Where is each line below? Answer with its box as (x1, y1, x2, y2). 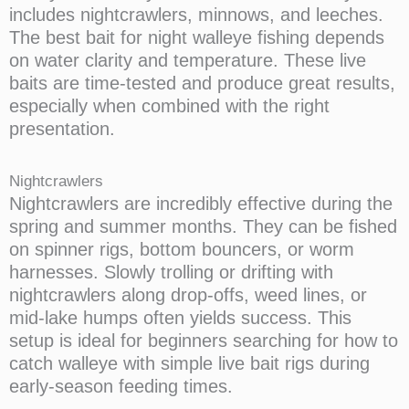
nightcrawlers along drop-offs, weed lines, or (9, 285, 367, 305)
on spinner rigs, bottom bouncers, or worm (9, 239, 354, 259)
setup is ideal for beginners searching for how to (9, 330, 398, 351)
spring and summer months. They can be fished (9, 216, 397, 236)
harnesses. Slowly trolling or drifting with (9, 262, 333, 282)
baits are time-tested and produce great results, (9, 73, 395, 93)
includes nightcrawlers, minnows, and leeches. (9, 5, 383, 25)
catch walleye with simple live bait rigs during (9, 353, 370, 373)
